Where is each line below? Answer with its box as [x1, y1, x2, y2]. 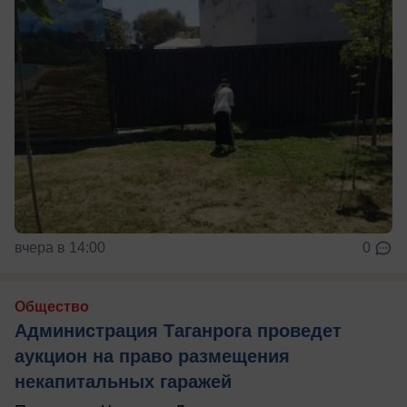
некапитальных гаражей [15, 371, 232, 392]
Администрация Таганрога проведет [15, 320, 342, 341]
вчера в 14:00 [15, 239, 105, 255]
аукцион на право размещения [15, 345, 290, 366]
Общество [15, 298, 89, 314]
